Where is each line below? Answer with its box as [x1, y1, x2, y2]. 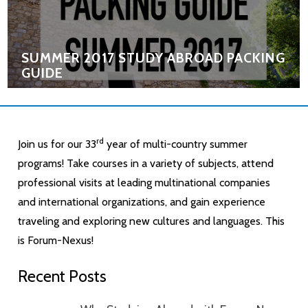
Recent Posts [18, 266, 107, 287]
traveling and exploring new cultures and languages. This [18, 214, 285, 228]
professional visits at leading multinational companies [18, 175, 271, 189]
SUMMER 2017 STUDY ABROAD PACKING [21, 49, 286, 66]
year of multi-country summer [104, 137, 248, 151]
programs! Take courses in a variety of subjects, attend [18, 156, 274, 170]
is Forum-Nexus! [18, 233, 94, 247]
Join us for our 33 [18, 137, 97, 151]
